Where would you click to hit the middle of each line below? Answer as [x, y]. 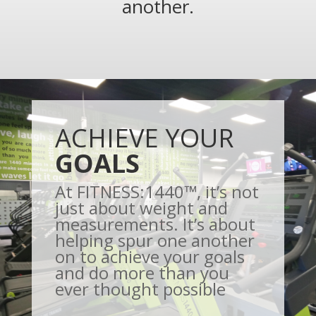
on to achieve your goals [150, 257]
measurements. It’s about [155, 224]
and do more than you [142, 273]
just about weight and [141, 208]
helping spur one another [154, 241]
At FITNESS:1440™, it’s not [157, 192]
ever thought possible [140, 289]
